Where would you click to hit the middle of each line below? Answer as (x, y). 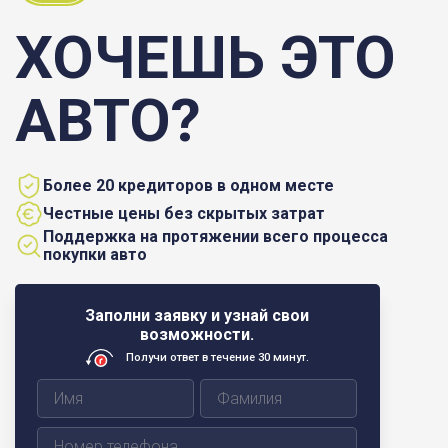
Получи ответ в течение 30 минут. (217, 357)
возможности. (197, 335)
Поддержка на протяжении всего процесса (215, 236)
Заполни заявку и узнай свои (197, 316)
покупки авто (95, 254)
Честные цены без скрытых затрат (184, 213)
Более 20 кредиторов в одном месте (188, 185)
